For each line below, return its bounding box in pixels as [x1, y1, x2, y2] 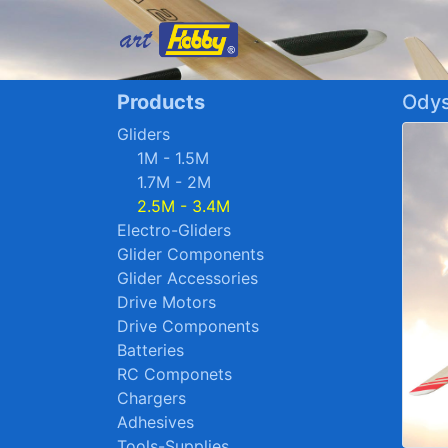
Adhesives [117, 412, 194, 432]
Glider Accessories [117, 268, 258, 288]
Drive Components [117, 316, 259, 336]
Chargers [117, 388, 186, 408]
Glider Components [117, 244, 264, 264]
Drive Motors [117, 292, 216, 312]
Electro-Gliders [117, 220, 231, 240]
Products [117, 90, 205, 114]
